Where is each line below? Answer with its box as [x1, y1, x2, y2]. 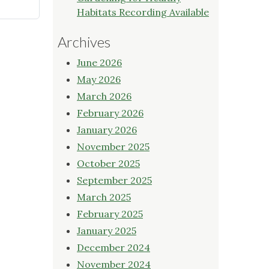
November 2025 [77, 140, 150, 153]
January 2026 [77, 123, 137, 136]
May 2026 [77, 73, 121, 85]
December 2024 [77, 241, 150, 253]
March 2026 [77, 89, 131, 102]
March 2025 [77, 190, 131, 203]
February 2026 [77, 106, 144, 119]
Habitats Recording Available [77, 5, 209, 18]
